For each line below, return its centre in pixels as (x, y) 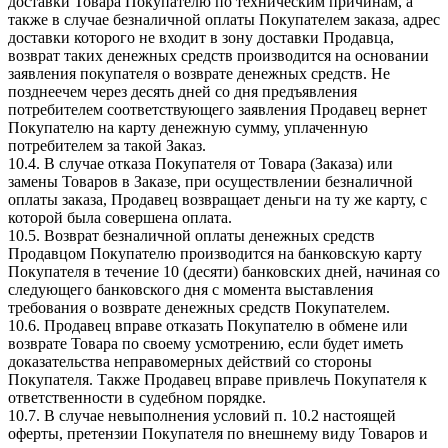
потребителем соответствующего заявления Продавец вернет (217, 109)
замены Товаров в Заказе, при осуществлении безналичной (210, 181)
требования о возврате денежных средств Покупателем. (199, 307)
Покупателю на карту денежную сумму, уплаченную (188, 127)
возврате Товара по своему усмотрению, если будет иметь (205, 343)
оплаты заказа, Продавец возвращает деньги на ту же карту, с (217, 199)
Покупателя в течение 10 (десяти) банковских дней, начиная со (224, 271)
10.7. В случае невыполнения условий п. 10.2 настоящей (202, 415)
